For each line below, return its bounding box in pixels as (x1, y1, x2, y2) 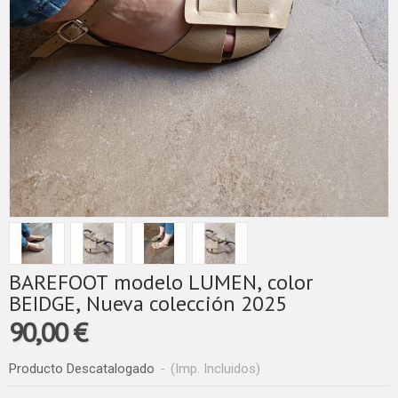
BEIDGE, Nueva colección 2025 (9, 290, 287, 317)
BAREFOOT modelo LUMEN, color (9, 268, 313, 296)
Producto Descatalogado (9, 361, 155, 377)
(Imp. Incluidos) (171, 361, 260, 377)
